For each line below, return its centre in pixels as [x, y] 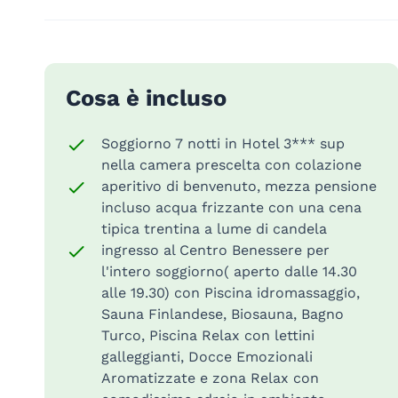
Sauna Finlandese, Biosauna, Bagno [222, 314]
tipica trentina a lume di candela [214, 228]
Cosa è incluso [146, 97]
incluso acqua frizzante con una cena [231, 207]
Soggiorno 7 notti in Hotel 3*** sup [223, 143]
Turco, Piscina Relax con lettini [207, 335]
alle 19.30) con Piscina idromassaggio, [230, 292]
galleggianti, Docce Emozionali [207, 356]
